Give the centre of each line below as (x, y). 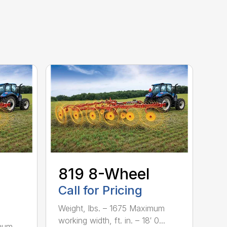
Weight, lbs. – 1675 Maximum (112, 208)
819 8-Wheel (104, 174)
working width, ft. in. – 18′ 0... (112, 220)
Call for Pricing (101, 190)
